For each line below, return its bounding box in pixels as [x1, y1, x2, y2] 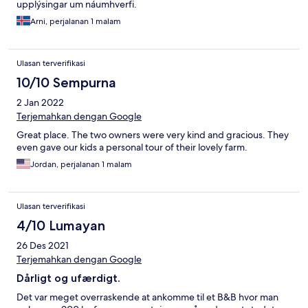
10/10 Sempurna [16, 74, 116, 91]
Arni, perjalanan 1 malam [30, 16, 121, 27]
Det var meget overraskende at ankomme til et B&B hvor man [16, 291, 278, 304]
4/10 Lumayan [16, 217, 105, 234]
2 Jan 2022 [16, 96, 64, 109]
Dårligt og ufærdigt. [16, 272, 120, 285]
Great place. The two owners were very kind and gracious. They [16, 129, 289, 142]
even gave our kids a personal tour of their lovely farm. [16, 141, 247, 154]
